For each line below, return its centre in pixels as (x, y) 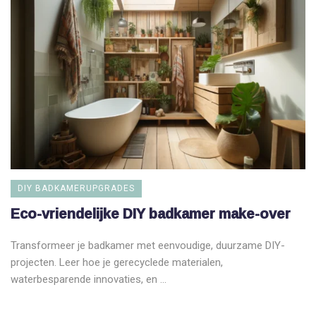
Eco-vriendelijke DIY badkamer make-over (151, 213)
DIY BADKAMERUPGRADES (76, 188)
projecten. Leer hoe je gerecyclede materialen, (117, 262)
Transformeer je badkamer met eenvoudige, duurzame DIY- (148, 245)
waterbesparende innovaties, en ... (89, 279)
